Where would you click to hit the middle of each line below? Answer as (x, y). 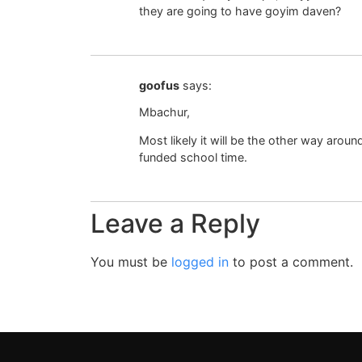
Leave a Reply (175, 224)
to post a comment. (291, 262)
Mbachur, (164, 112)
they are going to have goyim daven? (240, 11)
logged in (200, 262)
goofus (159, 86)
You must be (131, 262)
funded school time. (193, 158)
